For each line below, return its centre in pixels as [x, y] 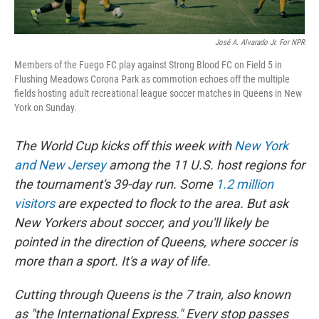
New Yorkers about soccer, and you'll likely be [141, 222]
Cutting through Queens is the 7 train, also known [152, 294]
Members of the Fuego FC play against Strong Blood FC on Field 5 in [148, 64]
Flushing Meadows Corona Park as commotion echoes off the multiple [152, 79]
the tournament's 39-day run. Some [115, 184]
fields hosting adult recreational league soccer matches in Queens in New [158, 93]
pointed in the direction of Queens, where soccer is [156, 241]
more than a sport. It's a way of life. [113, 261]
